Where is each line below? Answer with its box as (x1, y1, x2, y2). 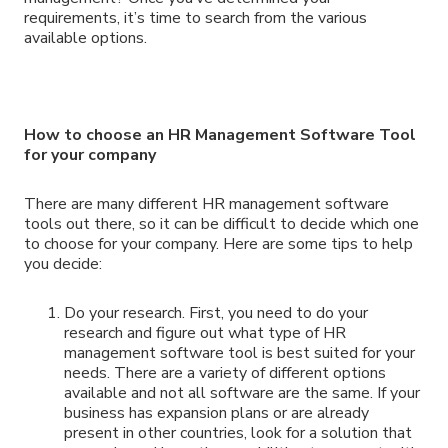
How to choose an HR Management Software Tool (24, 124, 416, 147)
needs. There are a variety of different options (64, 362, 386, 385)
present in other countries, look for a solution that (64, 422, 412, 445)
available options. (24, 26, 147, 49)
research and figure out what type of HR (64, 322, 346, 345)
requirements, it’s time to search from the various (24, 6, 367, 29)
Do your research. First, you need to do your (64, 302, 368, 325)
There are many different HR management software (24, 193, 389, 216)
